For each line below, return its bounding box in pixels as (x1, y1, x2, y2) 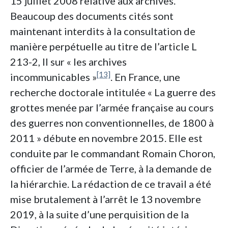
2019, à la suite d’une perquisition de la (10, 208, 189, 221)
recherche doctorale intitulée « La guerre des (10, 86, 216, 99)
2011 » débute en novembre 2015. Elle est (10, 132, 203, 145)
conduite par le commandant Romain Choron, (10, 147, 215, 160)
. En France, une (110, 71, 180, 83)
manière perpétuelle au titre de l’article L (10, 40, 197, 53)
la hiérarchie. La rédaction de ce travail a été (10, 178, 211, 190)
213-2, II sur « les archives (10, 55, 127, 68)
